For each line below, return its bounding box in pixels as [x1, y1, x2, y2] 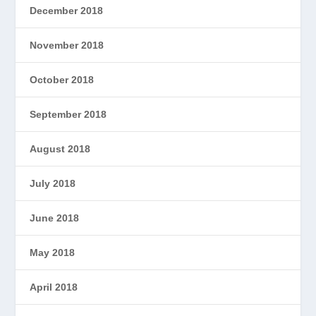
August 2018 [30, 143, 91, 155]
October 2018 [30, 74, 95, 86]
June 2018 [30, 212, 80, 224]
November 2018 [30, 39, 104, 51]
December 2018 [30, 5, 104, 17]
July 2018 [30, 178, 76, 190]
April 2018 [30, 281, 78, 293]
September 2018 [30, 109, 107, 121]
